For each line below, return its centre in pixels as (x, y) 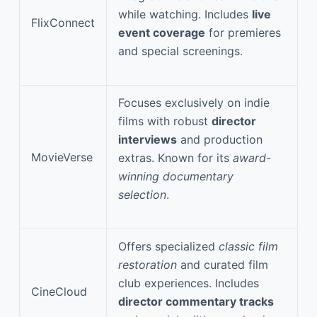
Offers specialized (168, 246)
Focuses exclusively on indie (194, 102)
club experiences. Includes (189, 283)
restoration (148, 264)
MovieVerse (62, 157)
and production (220, 139)
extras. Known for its (175, 157)
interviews (148, 139)
